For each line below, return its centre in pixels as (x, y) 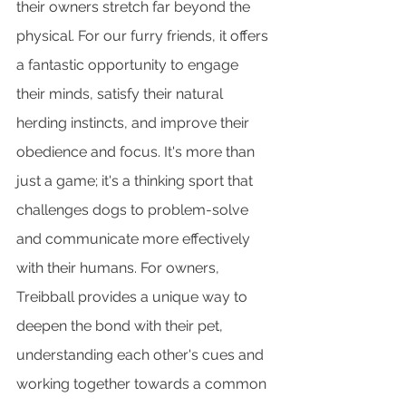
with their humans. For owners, (120, 268)
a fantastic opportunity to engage (129, 65)
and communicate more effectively (135, 239)
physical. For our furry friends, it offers (144, 36)
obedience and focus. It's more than (137, 152)
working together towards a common (143, 384)
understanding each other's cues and (142, 355)
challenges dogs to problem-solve (134, 210)
